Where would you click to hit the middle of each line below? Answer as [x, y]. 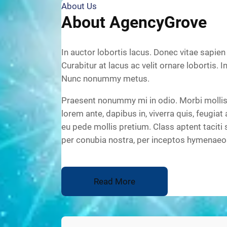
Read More [114, 181]
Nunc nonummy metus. [105, 78]
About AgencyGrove [134, 23]
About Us [79, 6]
